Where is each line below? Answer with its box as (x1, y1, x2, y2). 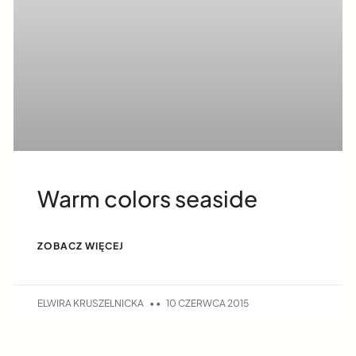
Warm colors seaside (37, 184, 258, 212)
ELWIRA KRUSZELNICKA (37, 297, 146, 310)
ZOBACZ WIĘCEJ (37, 239, 125, 252)
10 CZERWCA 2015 (164, 297, 250, 310)
